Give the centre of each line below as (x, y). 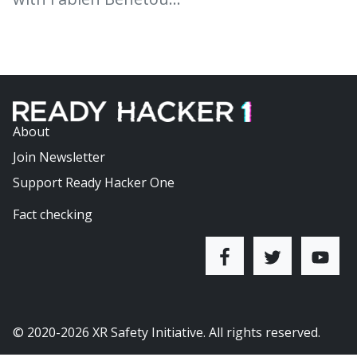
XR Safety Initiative (148, 332)
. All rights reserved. (262, 332)
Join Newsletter (59, 157)
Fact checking (53, 214)
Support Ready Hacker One (94, 182)
